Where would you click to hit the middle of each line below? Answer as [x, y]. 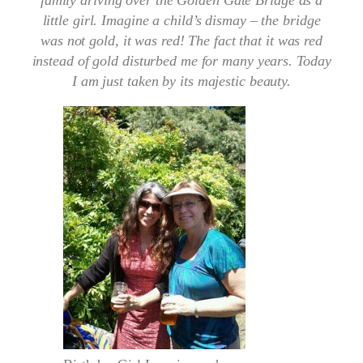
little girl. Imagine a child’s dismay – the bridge [181, 20]
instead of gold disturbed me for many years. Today [181, 61]
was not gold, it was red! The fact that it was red [181, 41]
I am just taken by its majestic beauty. [181, 81]
